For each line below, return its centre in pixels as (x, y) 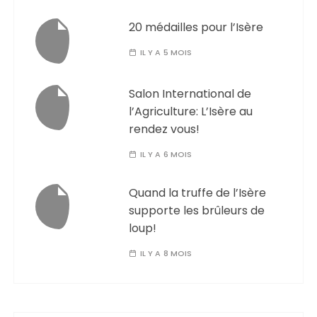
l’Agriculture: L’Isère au (191, 111)
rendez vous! (165, 129)
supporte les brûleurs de (197, 211)
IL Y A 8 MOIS (166, 253)
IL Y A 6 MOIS (166, 154)
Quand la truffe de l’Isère (198, 193)
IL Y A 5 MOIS (166, 52)
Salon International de (190, 94)
